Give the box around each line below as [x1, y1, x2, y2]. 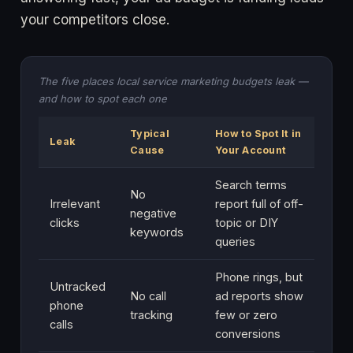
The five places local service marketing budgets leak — [39, 74, 308, 87]
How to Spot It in [215, 127, 302, 139]
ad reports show [215, 288, 303, 303]
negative [130, 206, 176, 220]
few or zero [215, 307, 277, 321]
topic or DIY [215, 215, 278, 229]
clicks [50, 215, 80, 229]
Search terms [215, 177, 287, 191]
